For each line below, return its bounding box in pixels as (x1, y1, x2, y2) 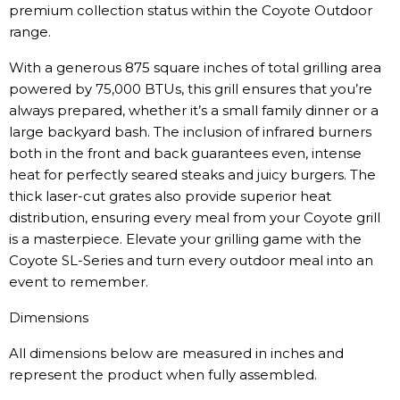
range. (9, 23, 51, 40)
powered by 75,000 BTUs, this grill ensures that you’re (9, 80, 372, 97)
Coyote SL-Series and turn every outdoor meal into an (9, 252, 373, 269)
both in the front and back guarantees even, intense (9, 145, 362, 162)
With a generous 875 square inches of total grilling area (9, 59, 381, 76)
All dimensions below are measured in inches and (9, 345, 344, 362)
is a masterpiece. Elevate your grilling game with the (9, 230, 362, 247)
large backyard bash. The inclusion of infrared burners (9, 123, 371, 140)
